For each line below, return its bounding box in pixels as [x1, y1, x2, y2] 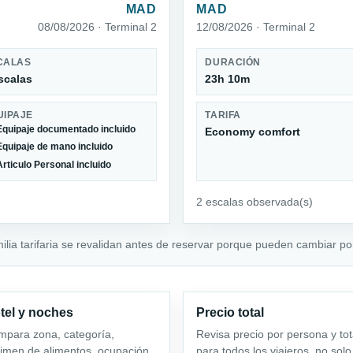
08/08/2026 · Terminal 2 [38, 20, 157, 34]
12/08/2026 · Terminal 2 [196, 20, 315, 34]
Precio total [196, 305, 264, 319]
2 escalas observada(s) [196, 195, 313, 208]
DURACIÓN [205, 58, 261, 68]
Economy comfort [205, 124, 301, 138]
